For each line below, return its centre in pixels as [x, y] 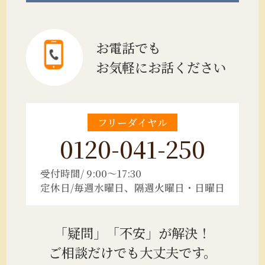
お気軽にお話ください [161, 67]
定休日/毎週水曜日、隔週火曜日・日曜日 [132, 188]
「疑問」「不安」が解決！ [132, 232]
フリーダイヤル [132, 123]
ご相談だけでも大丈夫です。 [132, 252]
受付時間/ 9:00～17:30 [91, 174]
